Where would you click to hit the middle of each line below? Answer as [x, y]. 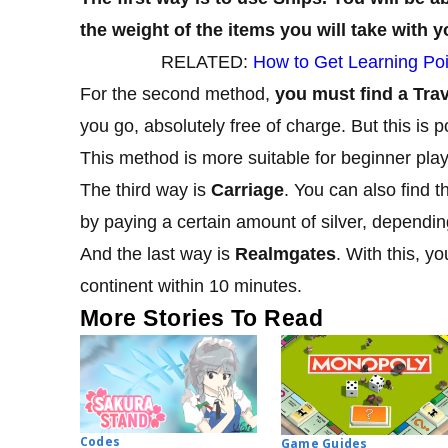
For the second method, [177, 94]
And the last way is [157, 254]
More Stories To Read [202, 318]
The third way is [145, 190]
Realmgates [285, 254]
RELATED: [206, 62]
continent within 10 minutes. [191, 286]
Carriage [247, 190]
